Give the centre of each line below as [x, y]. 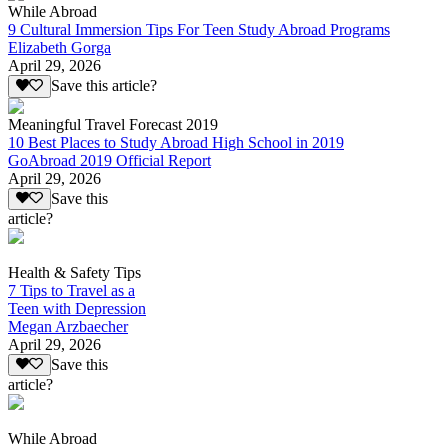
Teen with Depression [77, 308]
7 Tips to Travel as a [71, 290]
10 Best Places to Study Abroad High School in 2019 [176, 142]
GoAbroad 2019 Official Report [109, 160]
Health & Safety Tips [74, 272]
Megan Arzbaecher [68, 326]
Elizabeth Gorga [59, 48]
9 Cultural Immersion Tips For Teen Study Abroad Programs [199, 30]
